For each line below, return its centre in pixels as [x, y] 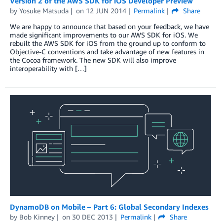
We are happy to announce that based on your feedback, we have [110, 26]
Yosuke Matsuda [44, 10]
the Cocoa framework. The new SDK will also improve [93, 60]
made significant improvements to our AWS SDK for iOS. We [104, 35]
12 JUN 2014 [106, 10]
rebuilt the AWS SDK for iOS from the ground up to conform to [108, 43]
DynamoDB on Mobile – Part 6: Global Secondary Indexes [109, 206]
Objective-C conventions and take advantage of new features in [107, 51]
